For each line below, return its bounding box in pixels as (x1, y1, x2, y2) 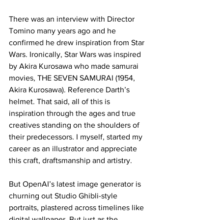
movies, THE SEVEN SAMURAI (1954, (9, 74, 137, 82)
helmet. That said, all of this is (9, 97, 112, 106)
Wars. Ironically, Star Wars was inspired (9, 50, 143, 59)
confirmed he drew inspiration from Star (9, 38, 146, 47)
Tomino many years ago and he (9, 27, 118, 35)
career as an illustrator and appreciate (9, 144, 139, 153)
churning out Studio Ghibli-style (9, 192, 119, 200)
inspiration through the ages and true (9, 109, 137, 118)
